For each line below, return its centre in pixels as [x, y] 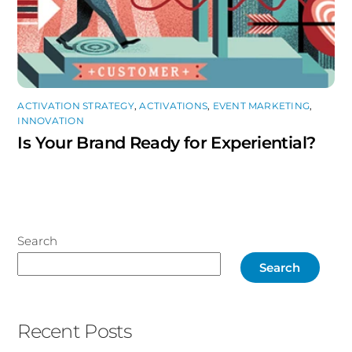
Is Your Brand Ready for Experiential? [167, 143]
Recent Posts [75, 331]
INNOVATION [51, 121]
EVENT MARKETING [261, 106]
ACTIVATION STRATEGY [76, 106]
